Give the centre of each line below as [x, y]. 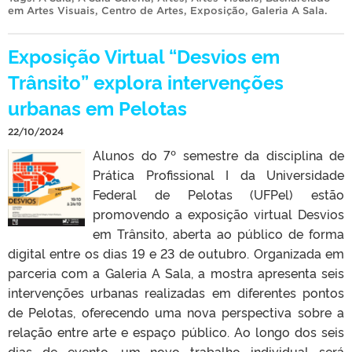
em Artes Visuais [51, 10]
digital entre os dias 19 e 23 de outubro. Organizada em [176, 253]
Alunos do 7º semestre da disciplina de [218, 154]
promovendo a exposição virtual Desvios [218, 213]
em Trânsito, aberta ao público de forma [218, 233]
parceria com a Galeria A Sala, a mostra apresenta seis [176, 272]
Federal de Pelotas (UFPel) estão [218, 194]
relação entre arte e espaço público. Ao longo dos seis [176, 331]
